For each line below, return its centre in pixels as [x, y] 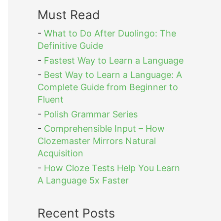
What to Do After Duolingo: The [110, 34]
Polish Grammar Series [91, 114]
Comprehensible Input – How [104, 129]
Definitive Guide [70, 46]
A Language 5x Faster [83, 180]
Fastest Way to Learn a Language [114, 60]
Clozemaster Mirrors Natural [97, 141]
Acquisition [60, 153]
